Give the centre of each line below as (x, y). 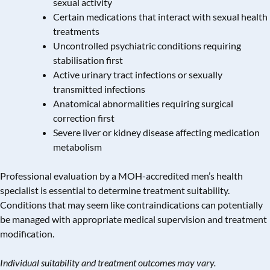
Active (67, 75)
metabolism (77, 147)
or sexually (199, 75)
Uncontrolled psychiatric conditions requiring (147, 46)
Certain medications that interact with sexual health (160, 17)
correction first (84, 118)
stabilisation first (88, 60)
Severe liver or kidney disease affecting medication (156, 133)
